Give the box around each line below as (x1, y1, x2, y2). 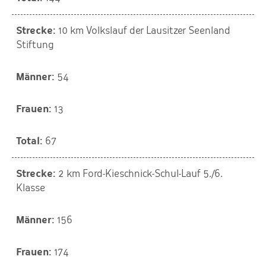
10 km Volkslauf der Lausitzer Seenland (58, 25, 230, 36)
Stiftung (16, 39, 53, 50)
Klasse (16, 182, 45, 194)
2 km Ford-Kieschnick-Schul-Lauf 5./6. (58, 168, 223, 179)
